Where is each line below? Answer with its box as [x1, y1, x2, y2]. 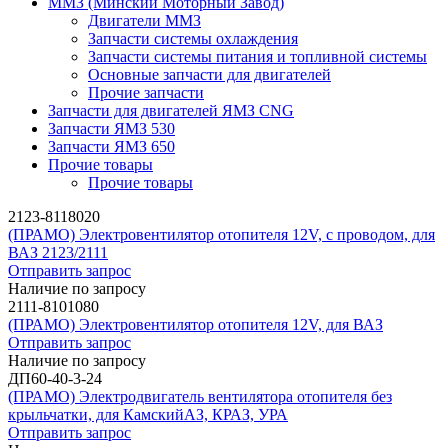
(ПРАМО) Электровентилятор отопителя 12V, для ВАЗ [8, 315, 383, 333]
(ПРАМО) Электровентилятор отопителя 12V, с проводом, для [8, 225, 435, 243]
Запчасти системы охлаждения [88, 29, 298, 47]
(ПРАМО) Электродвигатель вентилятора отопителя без [8, 387, 392, 405]
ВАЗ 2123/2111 [8, 243, 108, 261]
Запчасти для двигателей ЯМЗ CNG [48, 101, 294, 119]
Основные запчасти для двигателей [88, 65, 331, 83]
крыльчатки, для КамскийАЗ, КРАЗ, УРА [8, 405, 288, 423]
